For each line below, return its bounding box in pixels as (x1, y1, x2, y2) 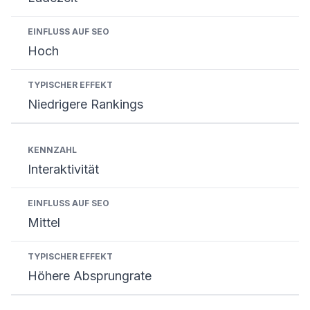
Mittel (28, 215, 60, 230)
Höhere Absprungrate (28, 268, 152, 283)
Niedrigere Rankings (28, 97, 143, 111)
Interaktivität (28, 162, 99, 176)
